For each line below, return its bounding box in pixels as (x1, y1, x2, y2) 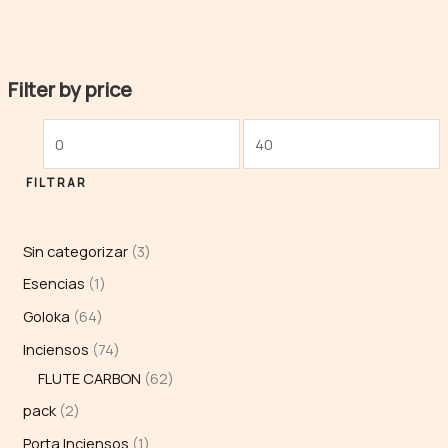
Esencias (22, 273, 85, 294)
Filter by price (7, 75, 132, 103)
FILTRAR (25, 174, 87, 190)
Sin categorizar (22, 240, 128, 261)
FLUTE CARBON (37, 367, 141, 388)
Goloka (22, 306, 70, 327)
